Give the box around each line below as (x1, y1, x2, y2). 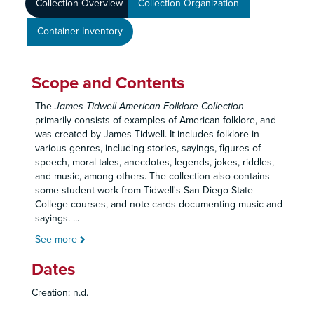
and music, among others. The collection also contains (35, 170, 270, 182)
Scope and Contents (32, 73, 184, 93)
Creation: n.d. (32, 287, 88, 299)
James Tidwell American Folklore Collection (55, 100, 244, 112)
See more (35, 233, 80, 245)
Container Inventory (37, 25, 123, 37)
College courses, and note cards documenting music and (35, 198, 282, 210)
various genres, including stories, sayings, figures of (35, 142, 261, 154)
